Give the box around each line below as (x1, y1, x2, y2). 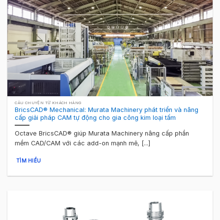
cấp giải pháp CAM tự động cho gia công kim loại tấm (15, 113, 176, 121)
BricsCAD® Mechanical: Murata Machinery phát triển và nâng (15, 106, 199, 113)
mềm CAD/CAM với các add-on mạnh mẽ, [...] (15, 139, 151, 147)
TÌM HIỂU (16, 157, 41, 164)
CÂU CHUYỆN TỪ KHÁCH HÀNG (15, 101, 82, 106)
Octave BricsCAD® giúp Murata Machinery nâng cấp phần (15, 130, 190, 137)
